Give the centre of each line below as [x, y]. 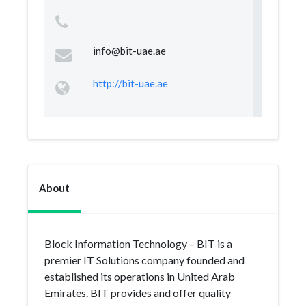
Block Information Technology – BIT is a [138, 244]
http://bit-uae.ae [130, 83]
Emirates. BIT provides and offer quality [138, 293]
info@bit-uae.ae [129, 51]
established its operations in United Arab [140, 276]
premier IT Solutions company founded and [144, 260]
